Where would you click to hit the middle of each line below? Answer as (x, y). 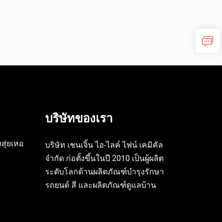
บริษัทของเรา (79, 118)
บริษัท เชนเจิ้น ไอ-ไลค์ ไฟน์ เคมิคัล (104, 145)
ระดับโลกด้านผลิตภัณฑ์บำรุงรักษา (105, 171)
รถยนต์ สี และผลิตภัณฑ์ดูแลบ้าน (101, 185)
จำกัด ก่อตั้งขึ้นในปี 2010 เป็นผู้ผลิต (104, 158)
